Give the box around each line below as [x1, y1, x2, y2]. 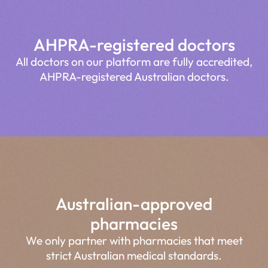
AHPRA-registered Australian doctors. [39, 69, 229, 84]
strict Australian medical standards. [46, 248, 222, 263]
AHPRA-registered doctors [33, 34, 235, 56]
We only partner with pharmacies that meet [25, 233, 243, 248]
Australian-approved [56, 193, 212, 214]
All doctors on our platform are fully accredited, [16, 54, 252, 69]
